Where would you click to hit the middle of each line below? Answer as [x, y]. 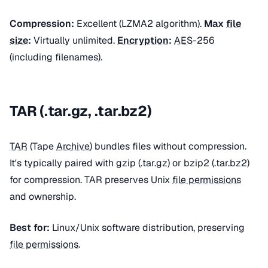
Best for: [30, 228]
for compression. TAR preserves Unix [91, 180]
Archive [73, 146]
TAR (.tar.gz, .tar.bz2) [81, 111]
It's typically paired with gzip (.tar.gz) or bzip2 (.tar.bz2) [130, 163]
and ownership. [43, 197]
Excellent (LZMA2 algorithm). [139, 24]
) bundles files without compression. [168, 146]
